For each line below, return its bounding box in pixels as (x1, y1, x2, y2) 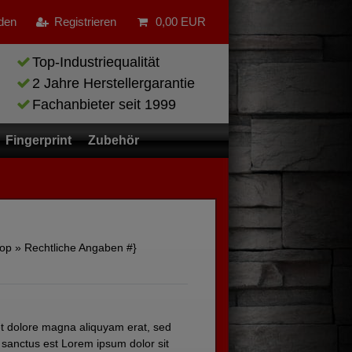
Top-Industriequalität (32, 53, 160, 70)
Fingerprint (5, 134, 72, 148)
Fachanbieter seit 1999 (32, 96, 177, 112)
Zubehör (87, 134, 139, 148)
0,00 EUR (155, 14, 206, 28)
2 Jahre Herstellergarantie (32, 75, 196, 91)
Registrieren (54, 14, 117, 28)
